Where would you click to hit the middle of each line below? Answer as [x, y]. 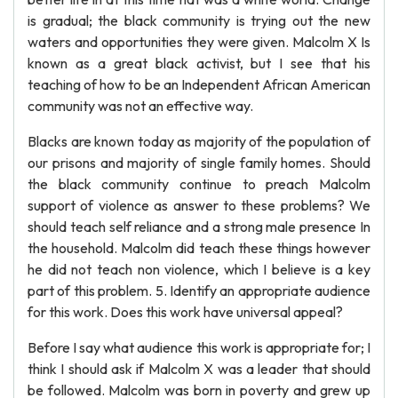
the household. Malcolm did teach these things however [199, 248]
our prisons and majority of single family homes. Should [199, 163]
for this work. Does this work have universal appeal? [185, 312]
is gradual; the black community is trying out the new [199, 20]
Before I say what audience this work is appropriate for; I [199, 347]
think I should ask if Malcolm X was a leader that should [199, 369]
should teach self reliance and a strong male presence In [199, 227]
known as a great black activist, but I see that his [199, 63]
